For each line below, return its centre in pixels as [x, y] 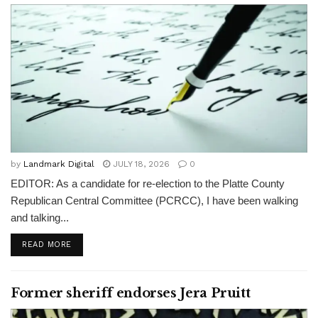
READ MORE [47, 245]
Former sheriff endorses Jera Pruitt [131, 293]
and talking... [40, 218]
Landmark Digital [59, 164]
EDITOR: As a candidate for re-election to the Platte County [148, 183]
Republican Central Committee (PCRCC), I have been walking [154, 201]
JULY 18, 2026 [140, 164]
